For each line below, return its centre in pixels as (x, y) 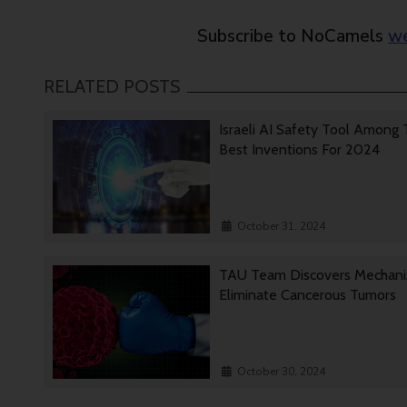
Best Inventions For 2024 (302, 150)
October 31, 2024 (282, 227)
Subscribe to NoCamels (293, 37)
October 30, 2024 (282, 372)
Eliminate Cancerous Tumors (308, 295)
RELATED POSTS (112, 87)
